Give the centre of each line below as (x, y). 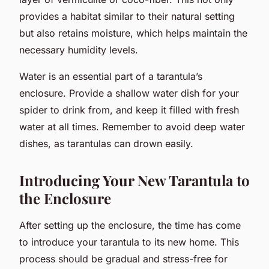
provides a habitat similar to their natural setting (127, 16)
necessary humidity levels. (79, 50)
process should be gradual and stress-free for (123, 258)
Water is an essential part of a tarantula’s (111, 76)
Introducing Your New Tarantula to (134, 180)
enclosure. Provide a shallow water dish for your (129, 93)
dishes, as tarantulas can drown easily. (106, 143)
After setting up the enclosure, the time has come (130, 225)
